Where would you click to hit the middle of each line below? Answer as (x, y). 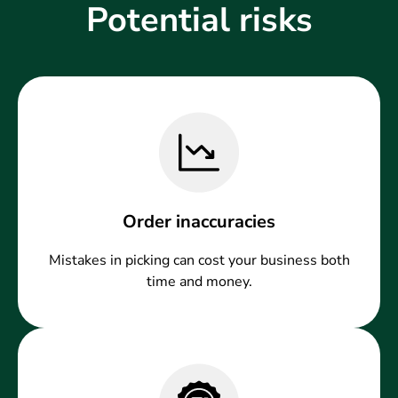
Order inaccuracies (199, 222)
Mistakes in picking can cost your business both (199, 261)
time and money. (199, 282)
